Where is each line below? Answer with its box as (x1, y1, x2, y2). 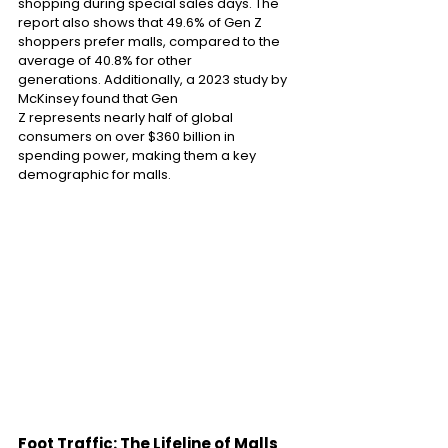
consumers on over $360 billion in (18, 126, 238, 146)
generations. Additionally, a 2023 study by (18, 69, 290, 89)
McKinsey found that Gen (18, 88, 181, 108)
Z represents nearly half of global (18, 107, 236, 127)
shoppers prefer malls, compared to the (18, 31, 283, 51)
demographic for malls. (18, 164, 174, 184)
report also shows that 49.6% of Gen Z (18, 12, 265, 32)
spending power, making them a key (18, 145, 259, 165)
